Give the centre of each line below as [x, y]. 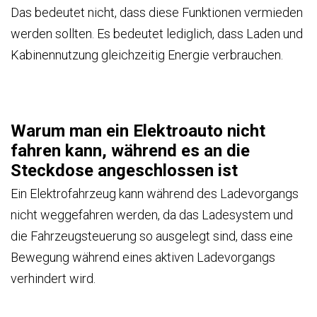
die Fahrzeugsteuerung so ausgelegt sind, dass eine [152, 236]
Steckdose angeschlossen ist [124, 171]
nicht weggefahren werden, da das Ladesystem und [152, 215]
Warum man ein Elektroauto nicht [138, 131]
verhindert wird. [53, 279]
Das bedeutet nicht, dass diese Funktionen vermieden [157, 12]
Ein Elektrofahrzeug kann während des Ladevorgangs [155, 194]
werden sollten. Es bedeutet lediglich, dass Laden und [157, 33]
